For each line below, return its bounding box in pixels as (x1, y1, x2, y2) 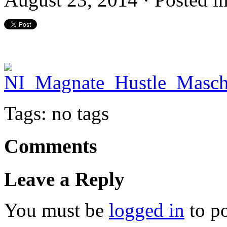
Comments (4, 134, 97, 158)
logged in (109, 199, 184, 221)
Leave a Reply (4, 168, 125, 190)
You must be (4, 199, 109, 221)
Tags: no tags (4, 102, 109, 125)
